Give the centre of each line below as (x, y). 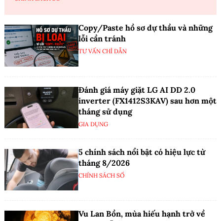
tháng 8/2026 (104, 163)
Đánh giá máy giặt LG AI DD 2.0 (137, 90)
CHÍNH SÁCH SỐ (102, 175)
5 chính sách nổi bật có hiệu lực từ (142, 152)
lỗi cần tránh (102, 39)
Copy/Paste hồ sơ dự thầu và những (146, 28)
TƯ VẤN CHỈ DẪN (103, 51)
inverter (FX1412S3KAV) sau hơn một (147, 100)
